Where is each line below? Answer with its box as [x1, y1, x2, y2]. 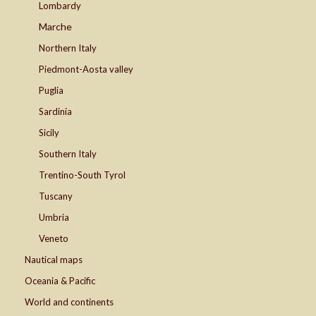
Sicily [39, 127, 59, 139]
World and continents [25, 296, 114, 308]
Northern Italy [39, 42, 97, 54]
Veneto [39, 233, 68, 245]
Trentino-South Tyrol [39, 169, 126, 181]
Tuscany [39, 190, 73, 202]
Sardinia [39, 106, 72, 118]
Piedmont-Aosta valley [39, 63, 133, 75]
